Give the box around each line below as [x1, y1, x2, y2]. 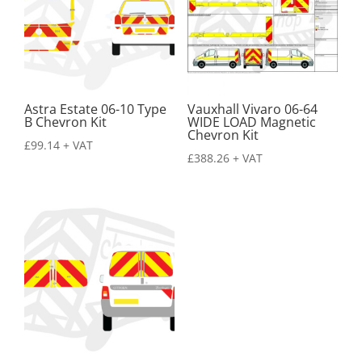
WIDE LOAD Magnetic [187, 112, 316, 131]
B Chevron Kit [24, 112, 107, 131]
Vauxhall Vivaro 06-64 [187, 99, 318, 118]
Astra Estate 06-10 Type [24, 99, 166, 118]
